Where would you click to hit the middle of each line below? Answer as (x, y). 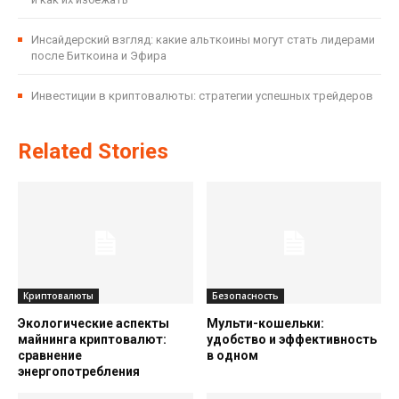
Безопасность (245, 296)
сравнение (50, 356)
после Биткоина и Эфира (99, 55)
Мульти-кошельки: (265, 324)
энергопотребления (79, 372)
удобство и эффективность (291, 340)
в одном (232, 356)
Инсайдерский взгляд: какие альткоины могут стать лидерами (203, 39)
